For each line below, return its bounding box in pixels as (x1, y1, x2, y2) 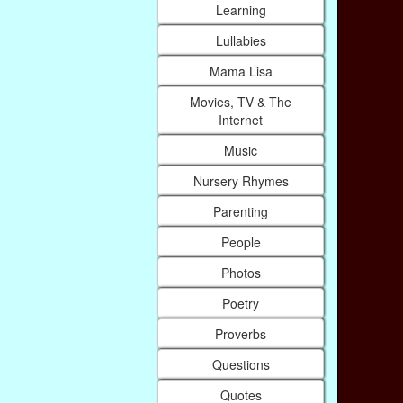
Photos (220, 264, 261, 282)
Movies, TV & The (190, 93, 292, 112)
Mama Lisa (209, 62, 273, 81)
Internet (219, 111, 264, 130)
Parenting (213, 202, 269, 221)
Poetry (222, 294, 260, 313)
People (220, 233, 261, 252)
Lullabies (215, 31, 266, 50)
